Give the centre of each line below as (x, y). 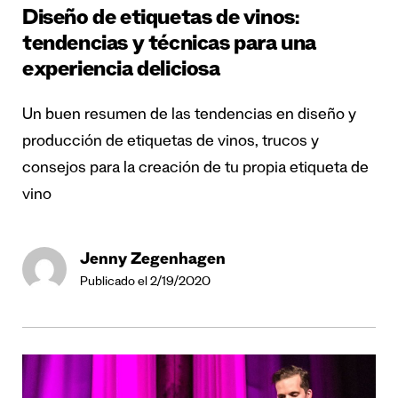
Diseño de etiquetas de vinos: (161, 20)
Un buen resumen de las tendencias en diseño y (189, 116)
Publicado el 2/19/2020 (145, 283)
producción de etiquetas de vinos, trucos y (171, 143)
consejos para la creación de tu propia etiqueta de (195, 169)
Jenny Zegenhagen (153, 261)
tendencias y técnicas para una (170, 46)
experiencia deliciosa (121, 72)
